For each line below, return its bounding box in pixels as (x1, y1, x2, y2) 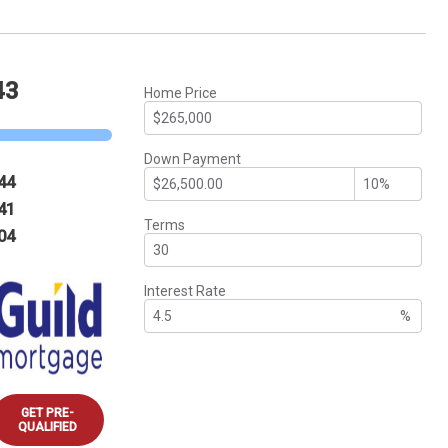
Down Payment (143, 150, 241, 167)
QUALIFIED (17, 419, 77, 434)
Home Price (143, 84, 217, 101)
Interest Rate (143, 282, 226, 299)
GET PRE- (20, 405, 74, 420)
